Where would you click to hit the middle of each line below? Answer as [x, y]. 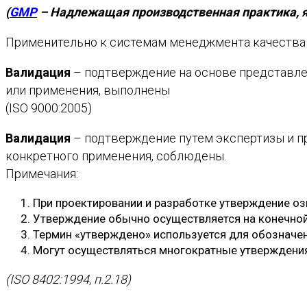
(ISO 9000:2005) [49, 108]
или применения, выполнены [88, 90]
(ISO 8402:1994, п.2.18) [68, 280]
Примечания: [42, 174]
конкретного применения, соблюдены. [116, 156]
